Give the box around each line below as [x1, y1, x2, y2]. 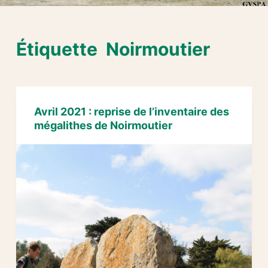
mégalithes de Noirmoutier [33, 119, 172, 132]
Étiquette [16, 38, 102, 60]
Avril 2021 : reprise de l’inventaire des [33, 105, 229, 118]
